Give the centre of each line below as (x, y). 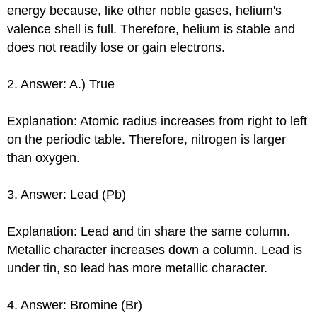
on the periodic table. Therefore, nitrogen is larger (147, 139)
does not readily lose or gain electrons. (116, 47)
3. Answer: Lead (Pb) (67, 194)
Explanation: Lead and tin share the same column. (149, 231)
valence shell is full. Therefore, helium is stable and (151, 29)
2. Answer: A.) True (61, 84)
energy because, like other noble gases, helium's (145, 10)
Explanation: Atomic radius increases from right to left (157, 121)
